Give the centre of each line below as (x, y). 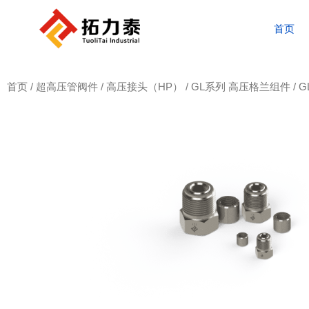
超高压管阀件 (67, 87)
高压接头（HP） (144, 87)
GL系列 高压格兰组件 (241, 87)
